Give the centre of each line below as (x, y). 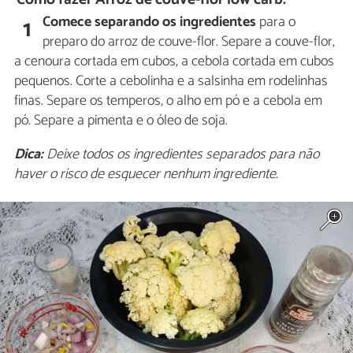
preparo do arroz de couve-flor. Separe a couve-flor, (189, 42)
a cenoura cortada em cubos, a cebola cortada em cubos (174, 62)
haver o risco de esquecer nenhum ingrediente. (146, 175)
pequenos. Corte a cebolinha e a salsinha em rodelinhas (171, 82)
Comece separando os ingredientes (150, 22)
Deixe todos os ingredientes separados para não (181, 155)
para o (276, 22)
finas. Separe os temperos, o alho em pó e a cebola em (168, 101)
